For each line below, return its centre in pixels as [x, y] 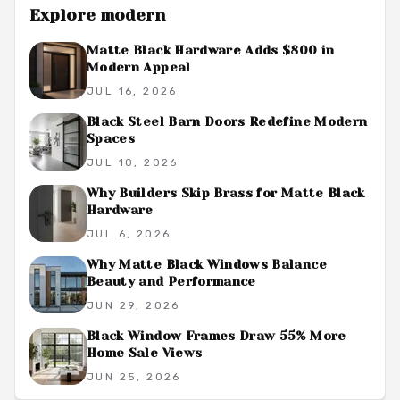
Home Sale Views [145, 353]
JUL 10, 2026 [133, 162]
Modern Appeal [139, 67]
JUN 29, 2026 [133, 305]
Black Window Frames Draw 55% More [217, 336]
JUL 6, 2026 [129, 234]
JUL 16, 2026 [132, 91]
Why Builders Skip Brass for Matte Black [226, 193]
